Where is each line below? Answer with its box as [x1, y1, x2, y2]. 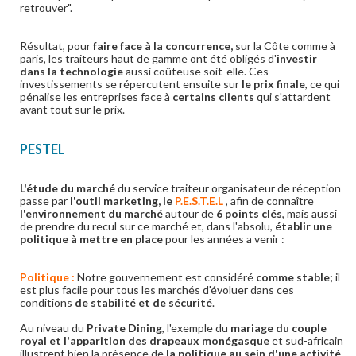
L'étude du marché [20, 181, 115, 195]
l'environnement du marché [20, 207, 163, 220]
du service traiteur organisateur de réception [115, 181, 341, 195]
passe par [20, 194, 68, 207]
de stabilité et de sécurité [75, 296, 212, 309]
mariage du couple [230, 321, 327, 335]
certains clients [170, 90, 257, 103]
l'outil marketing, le [68, 194, 175, 207]
